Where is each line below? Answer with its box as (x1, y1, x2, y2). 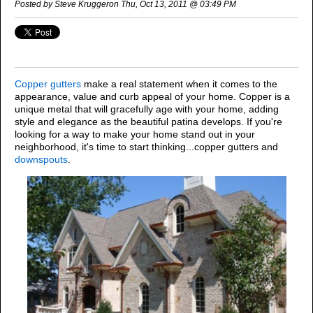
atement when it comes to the (147, 78, 277, 90)
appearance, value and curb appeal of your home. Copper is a (15, 91, 290, 103)
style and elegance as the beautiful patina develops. (15, 116, 244, 128)
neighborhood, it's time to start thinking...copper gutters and (15, 141, 278, 153)
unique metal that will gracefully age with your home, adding (15, 103, 279, 115)
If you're (244, 116, 282, 128)
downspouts (15, 154, 68, 166)
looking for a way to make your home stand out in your (15, 129, 255, 140)
